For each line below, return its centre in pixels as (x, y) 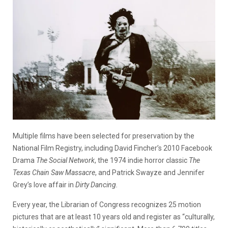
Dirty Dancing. (97, 184)
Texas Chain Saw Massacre (54, 172)
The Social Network (65, 160)
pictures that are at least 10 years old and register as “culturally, (114, 217)
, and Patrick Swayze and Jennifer (150, 172)
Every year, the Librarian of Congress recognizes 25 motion (107, 204)
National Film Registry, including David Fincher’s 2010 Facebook (112, 148)
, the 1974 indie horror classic (142, 160)
